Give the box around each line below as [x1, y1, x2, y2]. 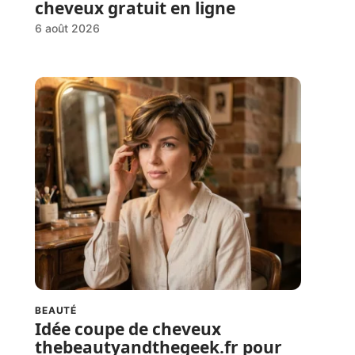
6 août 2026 [35, 21, 100, 36]
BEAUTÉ [35, 304, 78, 317]
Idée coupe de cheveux [35, 318, 221, 341]
